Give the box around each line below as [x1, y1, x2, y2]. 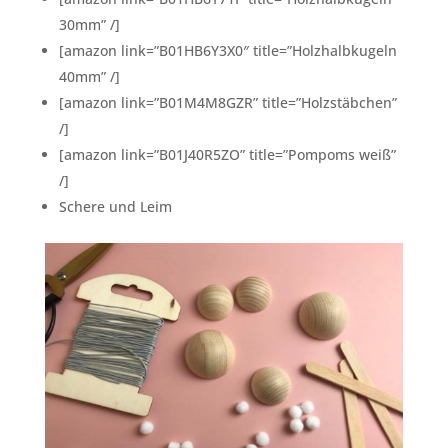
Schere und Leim [58, 196, 172, 216]
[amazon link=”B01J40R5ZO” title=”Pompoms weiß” [58, 144, 396, 164]
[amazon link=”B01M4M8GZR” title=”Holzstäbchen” [58, 92, 397, 112]
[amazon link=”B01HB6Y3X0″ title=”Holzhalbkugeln [58, 40, 397, 60]
